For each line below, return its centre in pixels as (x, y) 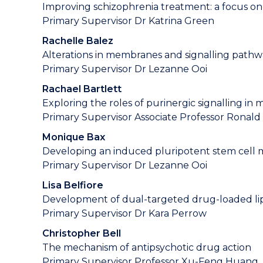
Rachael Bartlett (82, 89)
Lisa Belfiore (73, 185)
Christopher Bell (82, 233)
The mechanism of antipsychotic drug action (147, 247)
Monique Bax (74, 137)
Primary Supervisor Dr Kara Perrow (124, 213)
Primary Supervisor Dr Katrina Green (128, 21)
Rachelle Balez (78, 41)
